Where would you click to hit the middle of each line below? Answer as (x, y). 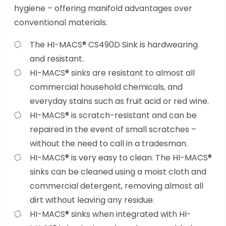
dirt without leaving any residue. (92, 200)
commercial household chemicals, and (106, 87)
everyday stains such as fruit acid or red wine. (119, 101)
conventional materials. (61, 22)
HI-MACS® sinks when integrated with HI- (110, 214)
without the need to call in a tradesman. (108, 143)
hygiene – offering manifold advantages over (103, 8)
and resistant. (56, 59)
